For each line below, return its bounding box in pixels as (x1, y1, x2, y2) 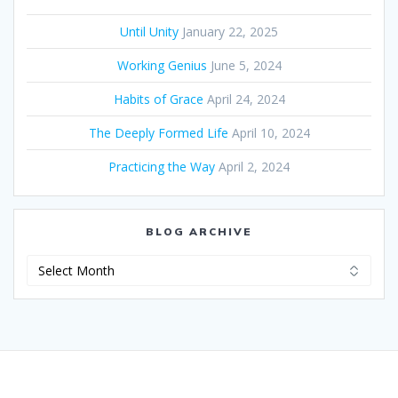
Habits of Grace (113, 91, 203, 108)
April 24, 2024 (206, 91, 285, 108)
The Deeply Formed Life (88, 124, 228, 142)
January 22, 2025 (182, 23, 278, 41)
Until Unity (120, 23, 179, 41)
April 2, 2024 (219, 158, 290, 176)
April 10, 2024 (231, 124, 310, 142)
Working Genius (116, 57, 207, 75)
